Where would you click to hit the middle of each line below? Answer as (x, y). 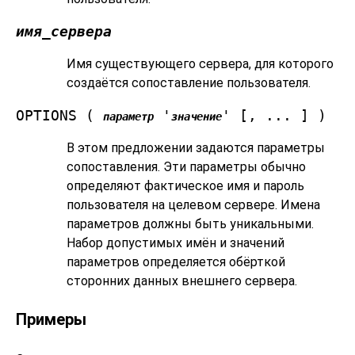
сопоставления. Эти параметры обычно (186, 166)
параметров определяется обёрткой (176, 261)
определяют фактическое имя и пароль (185, 185)
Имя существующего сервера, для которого (200, 63)
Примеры (51, 319)
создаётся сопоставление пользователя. (189, 82)
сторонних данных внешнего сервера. (182, 281)
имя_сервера (64, 31)
